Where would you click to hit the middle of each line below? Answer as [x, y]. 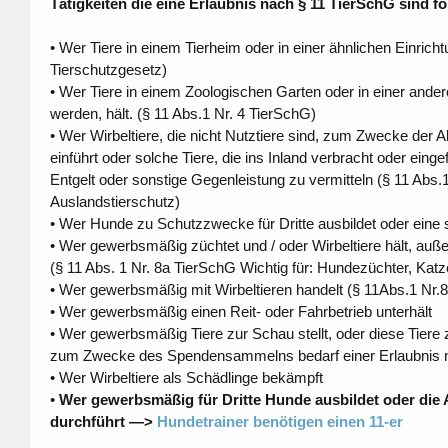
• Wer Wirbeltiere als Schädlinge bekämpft [186, 378]
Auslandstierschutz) [114, 202]
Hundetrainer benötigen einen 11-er [279, 422]
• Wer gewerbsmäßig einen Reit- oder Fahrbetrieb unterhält [240, 312]
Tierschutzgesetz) [108, 70]
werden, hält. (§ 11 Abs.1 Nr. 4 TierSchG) [182, 114]
